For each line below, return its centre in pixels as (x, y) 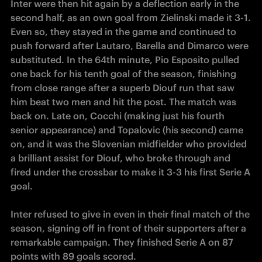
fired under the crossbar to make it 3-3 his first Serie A (130, 172)
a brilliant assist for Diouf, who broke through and (120, 158)
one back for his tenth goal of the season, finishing (123, 74)
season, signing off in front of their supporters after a (128, 228)
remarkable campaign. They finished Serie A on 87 (122, 242)
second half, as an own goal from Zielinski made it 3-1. (131, 18)
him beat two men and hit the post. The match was (123, 102)
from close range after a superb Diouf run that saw (123, 88)
